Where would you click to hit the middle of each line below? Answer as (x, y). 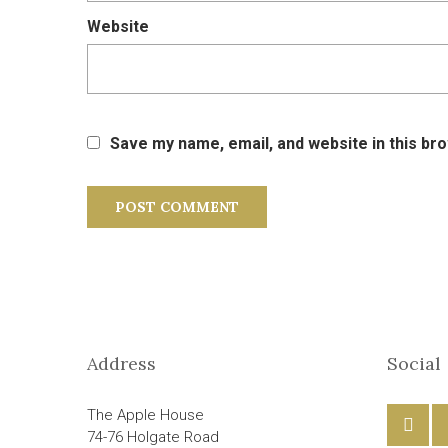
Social (414, 363)
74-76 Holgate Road (153, 437)
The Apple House (145, 415)
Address (121, 363)
